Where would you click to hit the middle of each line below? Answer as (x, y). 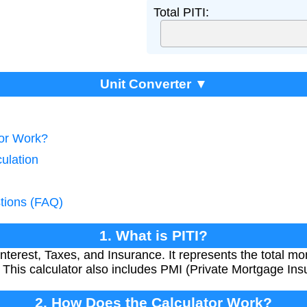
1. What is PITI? (153, 235)
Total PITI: (181, 12)
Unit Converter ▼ (153, 84)
